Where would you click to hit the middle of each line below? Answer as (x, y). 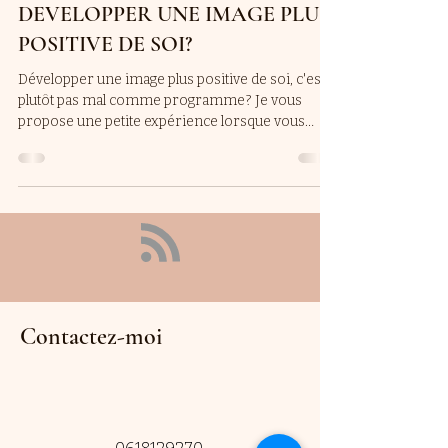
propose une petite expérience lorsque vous (161, 121)
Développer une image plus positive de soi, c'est (171, 79)
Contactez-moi (91, 336)
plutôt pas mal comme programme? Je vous (160, 100)
